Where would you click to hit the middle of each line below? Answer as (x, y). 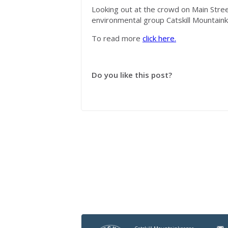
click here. (159, 38)
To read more (117, 38)
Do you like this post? (132, 75)
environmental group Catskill (142, 20)
